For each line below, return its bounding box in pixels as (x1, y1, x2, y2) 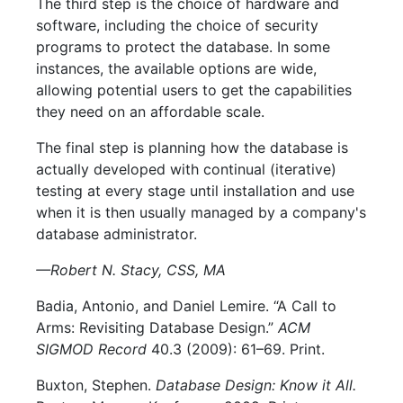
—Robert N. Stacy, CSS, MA (36, 261, 227, 279)
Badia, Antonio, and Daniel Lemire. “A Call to (36, 297, 337, 315)
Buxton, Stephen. (36, 376, 157, 394)
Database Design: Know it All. (156, 376, 357, 394)
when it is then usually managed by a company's (36, 203, 367, 221)
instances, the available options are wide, (36, 59, 318, 77)
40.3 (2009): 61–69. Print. (147, 340, 326, 358)
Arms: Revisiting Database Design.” (36, 318, 279, 336)
